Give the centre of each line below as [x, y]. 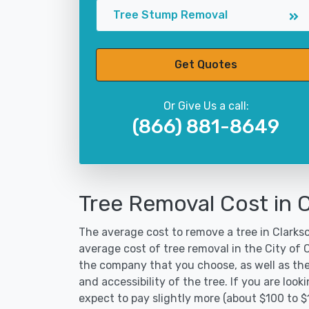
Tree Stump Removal [170, 15]
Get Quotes [206, 64]
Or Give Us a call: [206, 106]
